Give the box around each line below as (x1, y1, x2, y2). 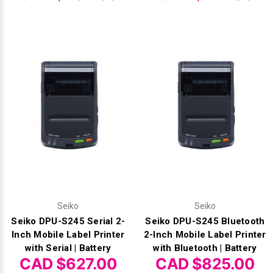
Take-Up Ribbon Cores (12, 115, 102, 126)
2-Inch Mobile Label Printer (143, 229, 266, 240)
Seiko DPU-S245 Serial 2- (11, 215, 126, 227)
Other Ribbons (12, 147, 69, 158)
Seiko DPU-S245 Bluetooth (145, 215, 265, 227)
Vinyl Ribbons (12, 50, 66, 61)
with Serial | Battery (25, 242, 112, 253)
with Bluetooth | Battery (153, 242, 257, 253)
